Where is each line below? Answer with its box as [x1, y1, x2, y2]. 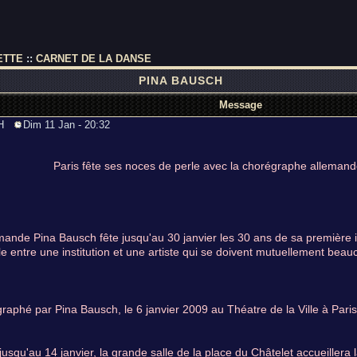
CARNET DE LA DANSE [36, 53, 151, 65]
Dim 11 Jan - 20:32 [23, 119, 110, 131]
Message [219, 99, 262, 111]
